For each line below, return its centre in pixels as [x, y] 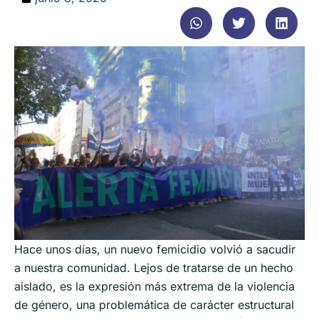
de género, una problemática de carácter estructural [154, 304]
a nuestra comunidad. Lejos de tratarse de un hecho [154, 267]
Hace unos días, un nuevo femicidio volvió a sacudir [155, 249]
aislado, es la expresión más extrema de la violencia [155, 286]
